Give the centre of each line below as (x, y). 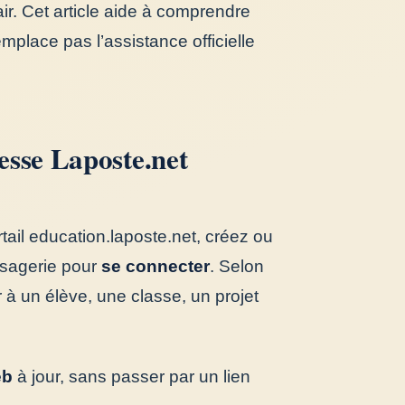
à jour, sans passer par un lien (131, 377)
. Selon (236, 267)
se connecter (155, 267)
